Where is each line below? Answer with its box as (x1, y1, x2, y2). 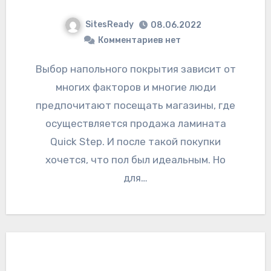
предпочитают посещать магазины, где (36, 99, 235, 111)
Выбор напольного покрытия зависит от (35, 62, 42, 75)
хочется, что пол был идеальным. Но (45, 153, 226, 166)
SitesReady (85, 19, 134, 30)
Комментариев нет (97, 34, 181, 45)
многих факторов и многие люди (55, 80, 216, 93)
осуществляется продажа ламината (45, 117, 226, 129)
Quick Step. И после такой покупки (50, 135, 221, 148)
